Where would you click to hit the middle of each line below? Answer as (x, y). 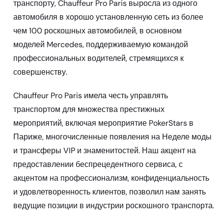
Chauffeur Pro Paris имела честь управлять (91, 95)
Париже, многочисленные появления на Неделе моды (112, 137)
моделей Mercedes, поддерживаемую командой (101, 44)
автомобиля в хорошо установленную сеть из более (108, 17)
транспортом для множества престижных (89, 109)
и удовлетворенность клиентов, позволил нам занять (110, 192)
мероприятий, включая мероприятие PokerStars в (103, 123)
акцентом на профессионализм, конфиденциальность (111, 178)
